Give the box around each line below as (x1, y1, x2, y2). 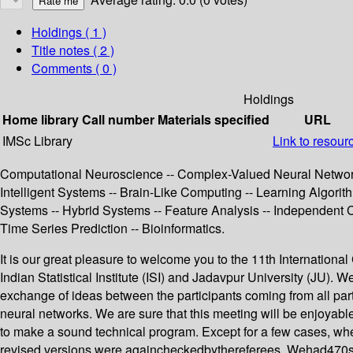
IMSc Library (2, 132, 72, 150)
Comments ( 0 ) (32, 59, 117, 78)
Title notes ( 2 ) (32, 41, 114, 60)
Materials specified (158, 110, 269, 129)
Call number (82, 110, 154, 129)
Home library (2, 110, 79, 129)
